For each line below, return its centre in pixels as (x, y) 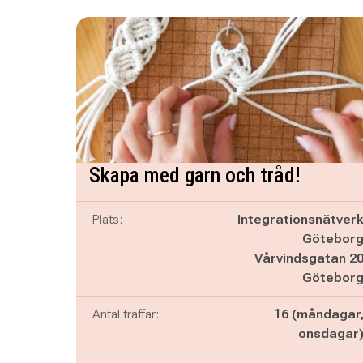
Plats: (107, 219)
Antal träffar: (125, 314)
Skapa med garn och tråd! (194, 175)
